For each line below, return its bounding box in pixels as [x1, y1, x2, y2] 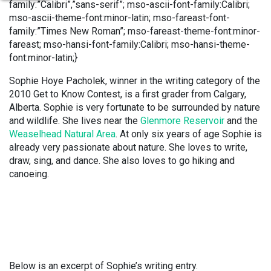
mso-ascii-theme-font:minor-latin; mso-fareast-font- [9, 12, 230, 24]
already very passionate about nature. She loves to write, [9, 142, 247, 153]
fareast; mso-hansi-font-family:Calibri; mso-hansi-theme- [9, 39, 250, 50]
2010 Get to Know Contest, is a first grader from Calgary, [9, 88, 246, 100]
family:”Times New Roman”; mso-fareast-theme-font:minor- [9, 25, 260, 37]
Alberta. [9, 102, 44, 113]
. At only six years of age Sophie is [116, 128, 262, 140]
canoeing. [9, 168, 49, 180]
